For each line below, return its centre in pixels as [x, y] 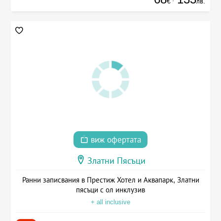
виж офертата [115, 140]
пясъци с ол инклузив [110, 189]
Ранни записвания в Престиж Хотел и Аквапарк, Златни [110, 180]
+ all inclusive [110, 202]
